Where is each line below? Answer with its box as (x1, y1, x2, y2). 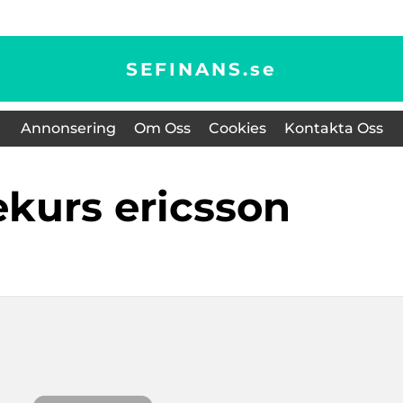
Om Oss (133, 120, 191, 137)
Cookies (208, 120, 266, 137)
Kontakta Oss (283, 120, 383, 137)
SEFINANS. (126, 58, 250, 80)
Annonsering (20, 120, 116, 137)
